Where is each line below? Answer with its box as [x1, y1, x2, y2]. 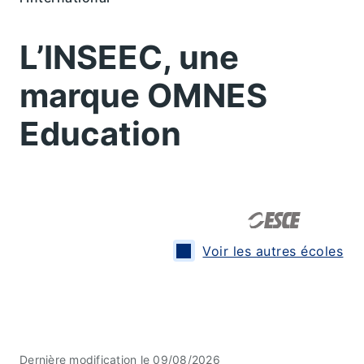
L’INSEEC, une [19, 37, 239, 77]
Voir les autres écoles [202, 243, 344, 260]
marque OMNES [19, 75, 267, 115]
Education [19, 113, 181, 154]
